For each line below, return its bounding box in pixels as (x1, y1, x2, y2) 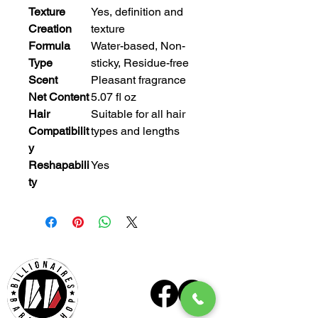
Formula (28, 39, 70, 53)
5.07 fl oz (91, 90, 136, 104)
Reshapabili (28, 158, 89, 172)
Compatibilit (28, 124, 89, 138)
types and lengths (91, 124, 180, 138)
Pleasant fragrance (91, 73, 186, 87)
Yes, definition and (91, 5, 183, 19)
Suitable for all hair (91, 107, 185, 121)
